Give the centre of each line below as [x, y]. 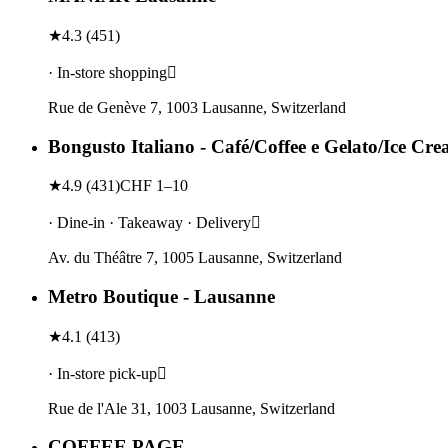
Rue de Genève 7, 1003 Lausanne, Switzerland [197, 107]
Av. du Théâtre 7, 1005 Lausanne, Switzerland [195, 258]
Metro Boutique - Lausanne [161, 297]
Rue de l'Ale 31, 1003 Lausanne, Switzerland [191, 408]
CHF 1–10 [154, 186]
